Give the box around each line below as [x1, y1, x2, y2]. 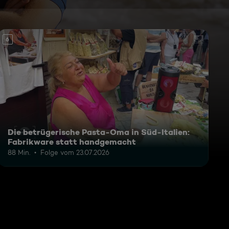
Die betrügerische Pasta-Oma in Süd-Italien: [7, 126, 190, 137]
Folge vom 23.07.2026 [40, 148, 109, 156]
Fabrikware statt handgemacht [7, 136, 136, 147]
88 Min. [7, 148, 30, 156]
